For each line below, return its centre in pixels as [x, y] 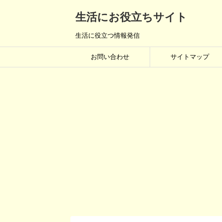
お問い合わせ [110, 57]
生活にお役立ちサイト [131, 17]
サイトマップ [190, 57]
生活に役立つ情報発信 [108, 35]
